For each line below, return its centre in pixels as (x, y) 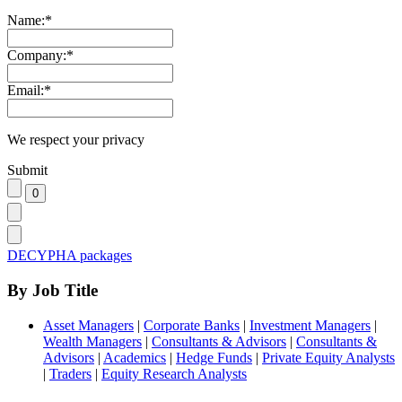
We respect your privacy (76, 140)
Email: (26, 91)
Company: (37, 56)
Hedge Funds (214, 357)
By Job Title (52, 291)
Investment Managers (310, 325)
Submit (27, 170)
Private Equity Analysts (328, 357)
